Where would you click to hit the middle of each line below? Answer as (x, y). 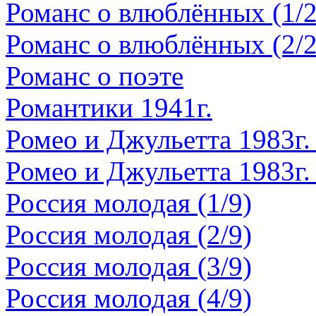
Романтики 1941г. (109, 108)
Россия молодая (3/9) (129, 266)
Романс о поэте (95, 76)
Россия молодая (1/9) (129, 203)
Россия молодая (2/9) (129, 235)
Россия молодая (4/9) (129, 298)
